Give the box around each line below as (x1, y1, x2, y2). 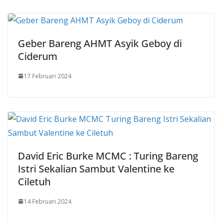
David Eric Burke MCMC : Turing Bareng (18, 149, 198, 163)
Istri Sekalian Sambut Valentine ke (18, 162, 174, 175)
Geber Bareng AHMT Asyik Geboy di (18, 36, 182, 50)
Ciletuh (18, 174, 51, 188)
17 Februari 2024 (24, 71, 71, 80)
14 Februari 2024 (24, 197, 71, 206)
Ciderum (18, 49, 57, 63)
